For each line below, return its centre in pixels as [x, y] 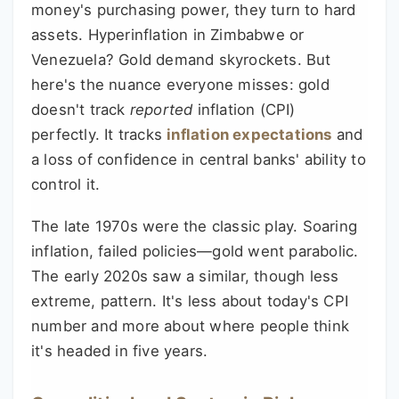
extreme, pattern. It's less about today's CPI [190, 301]
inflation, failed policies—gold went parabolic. [195, 252]
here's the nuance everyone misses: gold [180, 85]
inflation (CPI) [244, 110]
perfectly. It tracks [99, 135]
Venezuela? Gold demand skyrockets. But [181, 60]
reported [161, 110]
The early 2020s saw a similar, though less [185, 277]
